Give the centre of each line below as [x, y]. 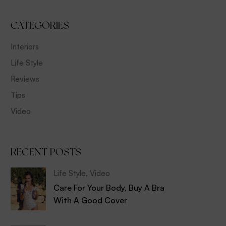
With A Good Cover [90, 200]
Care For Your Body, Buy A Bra [109, 188]
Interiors [25, 47]
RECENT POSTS [46, 152]
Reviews [25, 79]
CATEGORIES [40, 25]
